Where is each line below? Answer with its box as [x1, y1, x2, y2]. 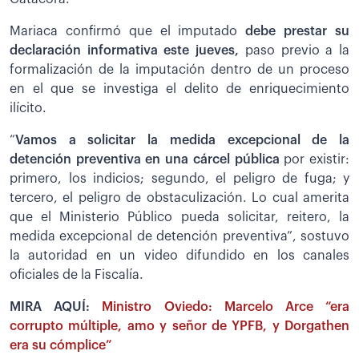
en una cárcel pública [145, 152, 280, 166]
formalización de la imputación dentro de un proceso [10, 63, 349, 76]
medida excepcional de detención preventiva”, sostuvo [10, 229, 349, 243]
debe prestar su [245, 24, 350, 38]
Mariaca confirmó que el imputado [10, 24, 246, 38]
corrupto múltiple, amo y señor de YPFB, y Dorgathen [10, 319, 349, 333]
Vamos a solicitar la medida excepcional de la [15, 133, 349, 147]
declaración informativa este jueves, [10, 43, 240, 57]
